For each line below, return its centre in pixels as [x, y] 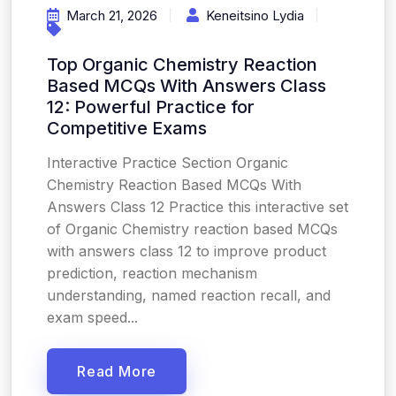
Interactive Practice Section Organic [168, 163]
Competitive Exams [127, 128]
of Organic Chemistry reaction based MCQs [192, 229]
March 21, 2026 [112, 15]
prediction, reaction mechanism [152, 273]
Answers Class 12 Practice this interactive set [198, 207]
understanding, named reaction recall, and [189, 295]
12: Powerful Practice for [151, 107]
